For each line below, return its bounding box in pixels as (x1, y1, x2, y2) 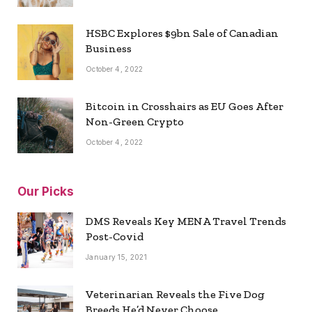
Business (86, 41, 132, 55)
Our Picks (17, 184, 74, 198)
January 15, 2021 (86, 252, 147, 261)
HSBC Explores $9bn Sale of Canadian (86, 26, 279, 40)
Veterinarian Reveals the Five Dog (86, 287, 265, 301)
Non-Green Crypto (86, 114, 184, 128)
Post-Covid (86, 229, 143, 243)
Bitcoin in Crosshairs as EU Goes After (86, 99, 283, 113)
